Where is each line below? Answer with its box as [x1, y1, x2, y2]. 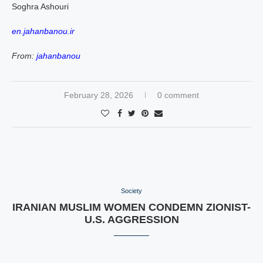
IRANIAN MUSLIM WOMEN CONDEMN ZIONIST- [12, 201, 251, 213]
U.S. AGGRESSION [84, 214, 179, 225]
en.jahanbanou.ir [12, 26, 75, 36]
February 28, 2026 [64, 90, 133, 100]
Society [121, 187, 142, 194]
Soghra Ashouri [12, 2, 69, 11]
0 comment [157, 90, 199, 100]
